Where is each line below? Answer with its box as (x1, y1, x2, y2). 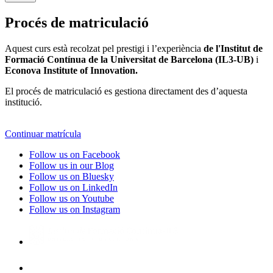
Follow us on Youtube (29, 193, 114, 204)
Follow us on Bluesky (29, 171, 114, 182)
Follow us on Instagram (29, 204, 120, 214)
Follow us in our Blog (29, 160, 114, 171)
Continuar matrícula (5, 128, 81, 139)
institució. (5, 96, 42, 107)
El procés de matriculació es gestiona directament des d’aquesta (5, 85, 247, 96)
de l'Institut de (204, 43, 263, 54)
